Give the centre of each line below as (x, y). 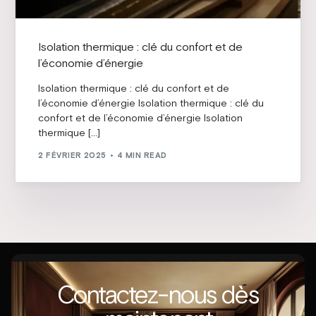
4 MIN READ (142, 156)
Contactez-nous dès (158, 295)
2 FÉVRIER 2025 (72, 156)
